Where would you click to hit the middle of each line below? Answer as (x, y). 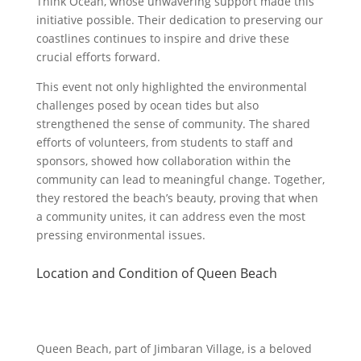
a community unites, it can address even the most (170, 216)
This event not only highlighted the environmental (171, 87)
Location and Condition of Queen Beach (156, 273)
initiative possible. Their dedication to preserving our (179, 20)
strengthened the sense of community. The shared (173, 124)
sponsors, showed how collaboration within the (163, 161)
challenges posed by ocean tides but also (147, 105)
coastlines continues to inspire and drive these (162, 38)
